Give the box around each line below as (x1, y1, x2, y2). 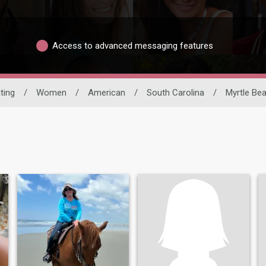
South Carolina (146, 87, 204, 99)
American (87, 87, 125, 99)
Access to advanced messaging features (52, 40, 213, 51)
